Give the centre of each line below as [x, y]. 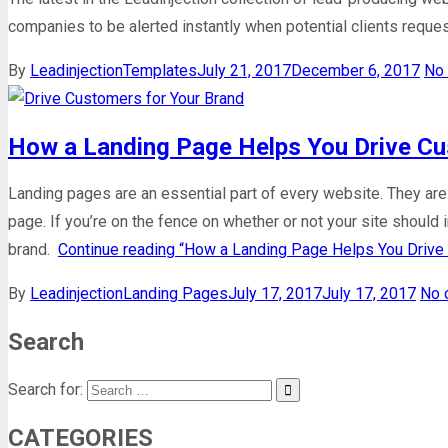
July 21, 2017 [244, 70]
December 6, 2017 [355, 70]
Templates [160, 70]
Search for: [45, 390]
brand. [33, 250]
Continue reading [118, 250]
